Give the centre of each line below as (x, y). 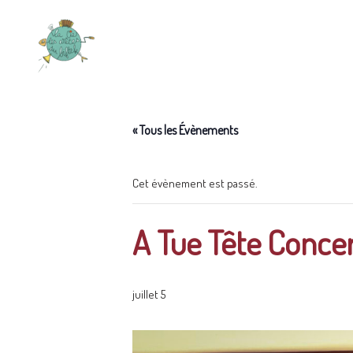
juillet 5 (149, 294)
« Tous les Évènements (185, 130)
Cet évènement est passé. (195, 183)
